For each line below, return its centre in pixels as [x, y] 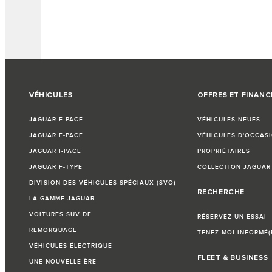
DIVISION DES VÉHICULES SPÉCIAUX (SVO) [103, 183]
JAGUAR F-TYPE [56, 167]
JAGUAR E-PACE [56, 136]
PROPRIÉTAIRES [223, 151]
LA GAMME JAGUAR [62, 199]
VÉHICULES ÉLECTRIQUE [71, 246]
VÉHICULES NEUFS [229, 120]
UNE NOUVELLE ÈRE [63, 262]
